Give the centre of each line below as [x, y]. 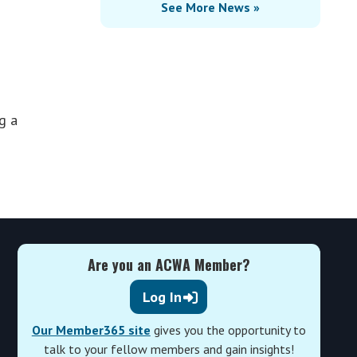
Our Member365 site [91, 330]
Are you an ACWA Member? [169, 265]
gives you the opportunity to [228, 330]
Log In [163, 297]
